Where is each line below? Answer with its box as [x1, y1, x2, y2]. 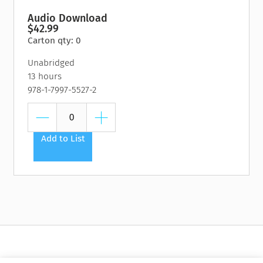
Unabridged [28, 58, 75, 69]
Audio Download [28, 12, 108, 25]
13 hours [28, 71, 62, 82]
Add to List [41, 133, 85, 144]
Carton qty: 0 [28, 35, 82, 46]
